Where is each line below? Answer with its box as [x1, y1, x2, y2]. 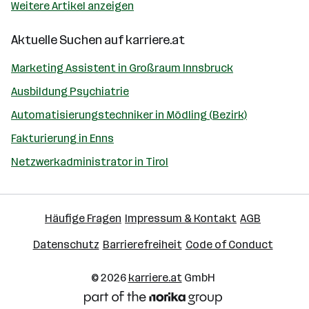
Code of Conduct [185, 238, 273, 251]
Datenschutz [32, 238, 99, 251]
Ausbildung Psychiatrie [11, 85, 129, 98]
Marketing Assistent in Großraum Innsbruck [11, 61, 233, 74]
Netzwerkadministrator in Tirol [11, 155, 168, 168]
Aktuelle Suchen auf [11, 32, 126, 48]
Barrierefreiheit [102, 238, 182, 251]
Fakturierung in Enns [11, 132, 114, 145]
